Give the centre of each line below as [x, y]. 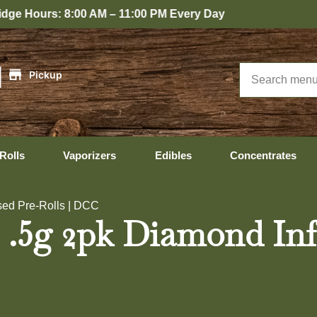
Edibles [173, 155]
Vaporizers [90, 155]
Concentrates [263, 155]
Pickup [45, 74]
